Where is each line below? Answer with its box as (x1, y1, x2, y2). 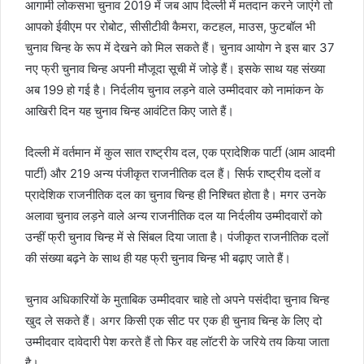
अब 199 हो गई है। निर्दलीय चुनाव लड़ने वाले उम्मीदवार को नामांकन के (25, 82, 323, 98)
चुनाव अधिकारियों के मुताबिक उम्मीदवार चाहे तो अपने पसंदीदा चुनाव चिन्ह (25, 292, 329, 308)
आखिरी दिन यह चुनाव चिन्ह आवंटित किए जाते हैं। (25, 103, 234, 119)
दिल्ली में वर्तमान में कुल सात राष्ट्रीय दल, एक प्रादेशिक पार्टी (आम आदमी (25, 145, 335, 161)
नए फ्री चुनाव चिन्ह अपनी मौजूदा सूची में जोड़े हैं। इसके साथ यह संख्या (25, 61, 325, 77)
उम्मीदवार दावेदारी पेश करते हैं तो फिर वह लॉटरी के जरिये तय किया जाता (25, 334, 329, 350)
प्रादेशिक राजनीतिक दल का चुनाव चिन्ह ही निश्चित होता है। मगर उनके (25, 187, 326, 203)
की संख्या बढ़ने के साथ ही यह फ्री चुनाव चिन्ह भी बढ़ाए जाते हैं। (25, 250, 291, 266)
